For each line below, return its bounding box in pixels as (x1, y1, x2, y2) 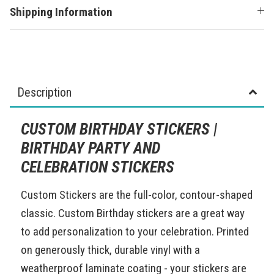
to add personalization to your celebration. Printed (21, 224, 249, 239)
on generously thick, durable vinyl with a (21, 242, 200, 257)
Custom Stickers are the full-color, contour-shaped (21, 187, 253, 202)
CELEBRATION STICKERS (21, 157, 178, 176)
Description (17, 84, 72, 100)
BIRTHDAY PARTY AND (21, 138, 160, 157)
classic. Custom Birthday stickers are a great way (21, 206, 245, 220)
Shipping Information (10, 4, 113, 19)
